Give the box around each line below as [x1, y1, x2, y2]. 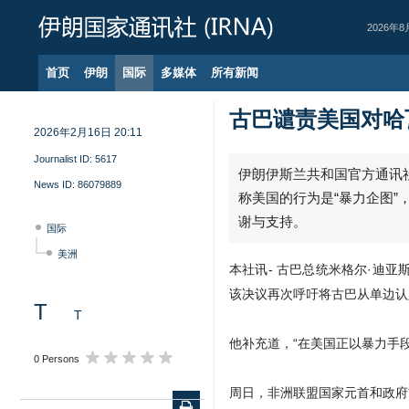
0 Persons [34, 353, 79, 364]
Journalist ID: [34, 153, 95, 164]
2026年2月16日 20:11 [34, 126, 142, 139]
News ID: [34, 179, 78, 190]
